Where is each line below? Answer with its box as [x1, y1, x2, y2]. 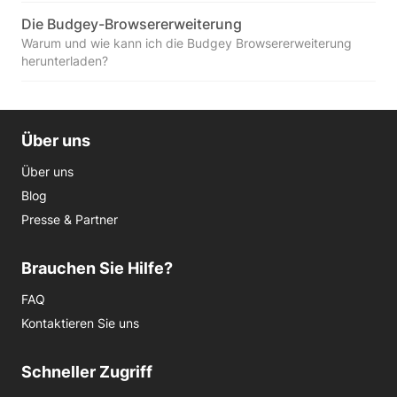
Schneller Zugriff [21, 362, 152, 381]
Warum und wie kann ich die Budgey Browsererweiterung [21, 35, 352, 51]
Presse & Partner [21, 212, 118, 227]
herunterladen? [21, 53, 108, 68]
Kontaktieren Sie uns [21, 315, 139, 331]
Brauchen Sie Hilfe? [21, 259, 173, 277]
